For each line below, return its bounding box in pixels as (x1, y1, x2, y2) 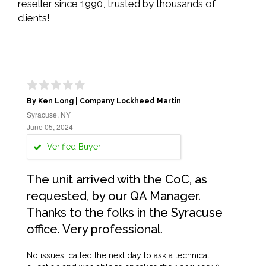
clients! (18, 12, 50, 24)
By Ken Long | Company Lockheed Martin (27, 97, 181, 105)
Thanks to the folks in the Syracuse (27, 205, 223, 220)
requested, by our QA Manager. (27, 189, 201, 203)
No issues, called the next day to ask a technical (27, 251, 210, 260)
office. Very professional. (27, 222, 163, 236)
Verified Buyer (45, 142, 101, 151)
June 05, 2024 (27, 122, 73, 132)
